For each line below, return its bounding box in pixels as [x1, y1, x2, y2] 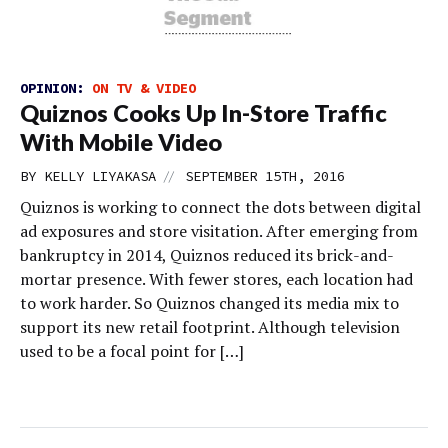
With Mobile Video [20, 128, 222, 156]
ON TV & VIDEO [92, 79, 196, 97]
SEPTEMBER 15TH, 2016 [185, 167, 345, 185]
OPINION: [20, 79, 92, 97]
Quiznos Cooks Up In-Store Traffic [20, 99, 387, 127]
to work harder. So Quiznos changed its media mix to [20, 292, 399, 314]
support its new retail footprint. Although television [20, 316, 400, 338]
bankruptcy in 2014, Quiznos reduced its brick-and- [20, 244, 394, 266]
